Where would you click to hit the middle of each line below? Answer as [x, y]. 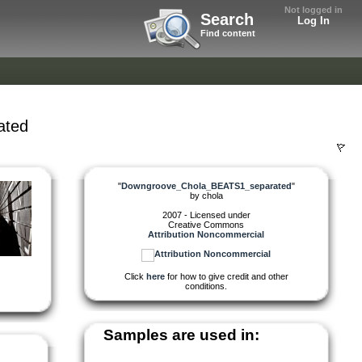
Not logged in [314, 10]
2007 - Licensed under [206, 215]
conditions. [206, 286]
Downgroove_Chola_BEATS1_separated [206, 185]
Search [227, 19]
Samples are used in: [181, 335]
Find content [228, 33]
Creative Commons [206, 224]
